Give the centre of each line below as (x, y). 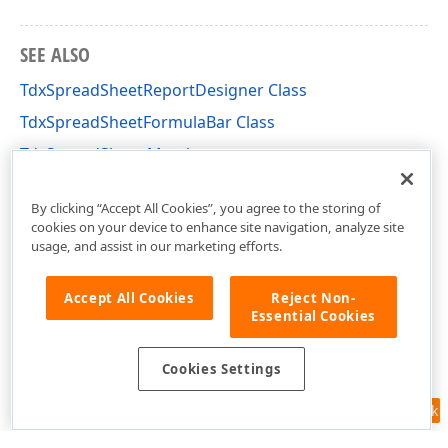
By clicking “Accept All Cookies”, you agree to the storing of (205, 207)
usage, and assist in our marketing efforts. (156, 245)
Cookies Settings (221, 369)
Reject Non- (313, 297)
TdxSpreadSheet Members (120, 153)
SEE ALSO (55, 54)
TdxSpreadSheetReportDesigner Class (163, 89)
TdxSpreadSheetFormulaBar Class (147, 121)
